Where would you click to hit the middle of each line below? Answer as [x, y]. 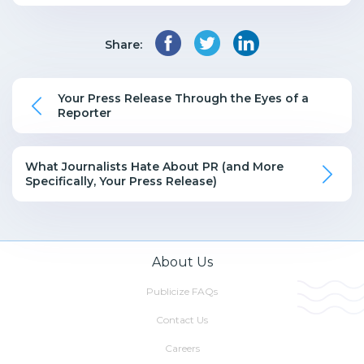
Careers [182, 349]
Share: [123, 44]
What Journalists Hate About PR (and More [154, 167]
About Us [182, 262]
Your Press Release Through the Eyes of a [183, 99]
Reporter [84, 113]
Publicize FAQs [182, 292]
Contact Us [182, 320]
